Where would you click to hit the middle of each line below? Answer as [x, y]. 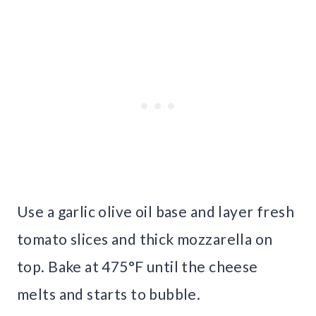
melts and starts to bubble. [109, 294]
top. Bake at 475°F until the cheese [138, 267]
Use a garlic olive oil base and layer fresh [156, 212]
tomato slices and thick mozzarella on [145, 239]
